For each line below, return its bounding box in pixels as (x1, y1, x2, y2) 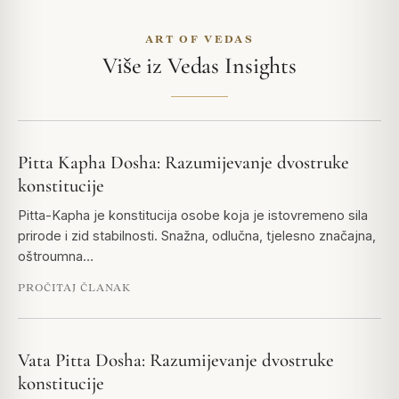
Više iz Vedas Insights (102, 52, 297, 80)
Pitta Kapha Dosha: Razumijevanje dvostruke (18, 151, 349, 175)
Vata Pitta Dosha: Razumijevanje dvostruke (18, 349, 334, 372)
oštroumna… (18, 248, 94, 265)
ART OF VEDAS (145, 33, 254, 45)
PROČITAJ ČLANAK (18, 281, 132, 294)
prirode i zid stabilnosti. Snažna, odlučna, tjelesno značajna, (18, 228, 376, 244)
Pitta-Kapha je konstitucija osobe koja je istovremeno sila (18, 208, 368, 224)
